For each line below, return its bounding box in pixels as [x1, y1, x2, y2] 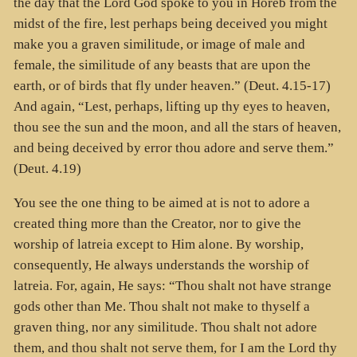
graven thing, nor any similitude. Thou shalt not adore [13, 319, 317, 335]
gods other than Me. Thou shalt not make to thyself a [13, 298, 310, 314]
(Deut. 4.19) [13, 161, 81, 177]
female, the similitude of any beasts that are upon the [13, 57, 311, 73]
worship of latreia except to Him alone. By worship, [13, 236, 304, 252]
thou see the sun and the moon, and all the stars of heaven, [13, 120, 341, 135]
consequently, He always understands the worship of [13, 257, 309, 273]
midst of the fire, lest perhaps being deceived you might [13, 16, 328, 32]
